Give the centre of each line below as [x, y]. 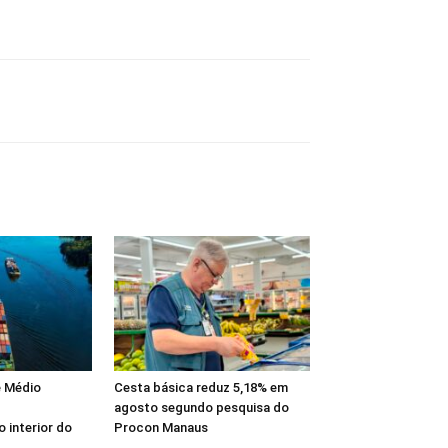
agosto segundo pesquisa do [201, 407]
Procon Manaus [161, 427]
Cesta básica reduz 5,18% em [201, 387]
